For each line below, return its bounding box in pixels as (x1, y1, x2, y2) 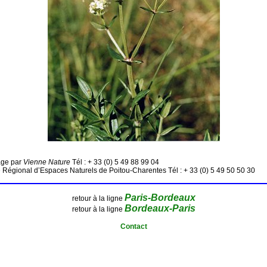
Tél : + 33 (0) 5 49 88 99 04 (70, 157, 159, 166)
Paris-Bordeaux (124, 192, 195, 203)
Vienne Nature (23, 157, 70, 166)
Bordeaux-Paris (124, 203, 195, 213)
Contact (120, 222, 147, 231)
